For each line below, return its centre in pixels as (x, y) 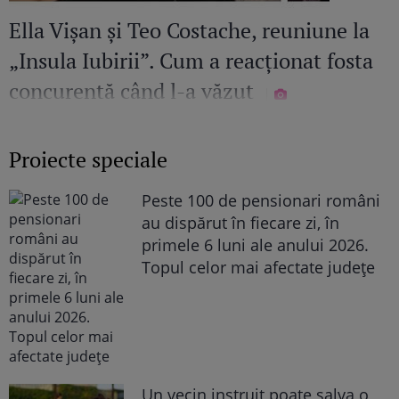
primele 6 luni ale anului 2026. (256, 244)
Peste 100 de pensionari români (261, 200)
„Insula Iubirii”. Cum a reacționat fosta (191, 60)
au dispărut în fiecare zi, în (241, 222)
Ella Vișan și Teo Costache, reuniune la (189, 30)
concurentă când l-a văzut (134, 90)
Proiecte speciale (88, 159)
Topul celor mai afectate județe (259, 267)
